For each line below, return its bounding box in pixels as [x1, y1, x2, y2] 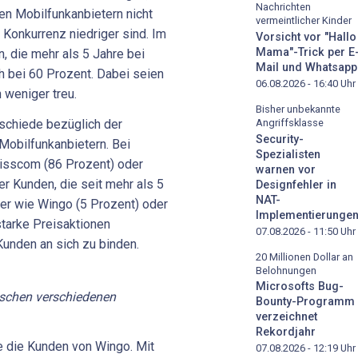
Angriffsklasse [256, 116, 324, 129]
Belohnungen [256, 264, 316, 276]
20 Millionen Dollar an [256, 250, 353, 263]
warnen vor [256, 162, 316, 177]
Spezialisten [256, 147, 320, 161]
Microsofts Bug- [256, 280, 344, 294]
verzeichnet [256, 310, 317, 324]
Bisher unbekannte [256, 102, 340, 115]
